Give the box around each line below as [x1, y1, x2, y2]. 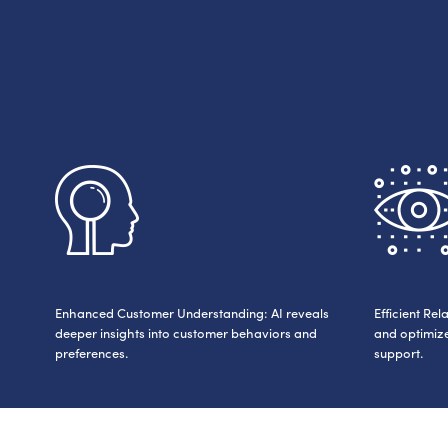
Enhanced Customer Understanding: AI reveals [55, 302, 330, 322]
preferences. [55, 342, 128, 362]
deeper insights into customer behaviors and [55, 322, 318, 342]
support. [373, 342, 423, 362]
